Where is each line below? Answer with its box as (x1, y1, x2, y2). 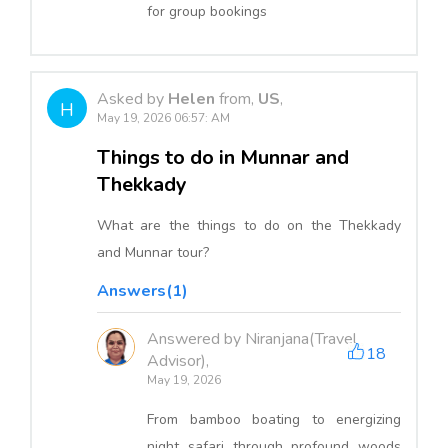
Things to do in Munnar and (97, 143, 349, 171)
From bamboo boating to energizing (147, 409, 401, 429)
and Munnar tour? (97, 242, 209, 262)
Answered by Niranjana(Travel (147, 327, 357, 350)
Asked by (97, 87, 168, 110)
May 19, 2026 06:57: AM (97, 109, 230, 126)
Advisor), (147, 349, 209, 372)
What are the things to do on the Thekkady (97, 215, 401, 235)
